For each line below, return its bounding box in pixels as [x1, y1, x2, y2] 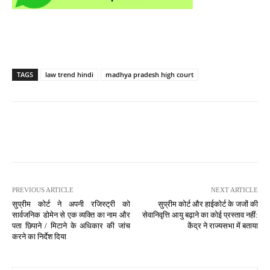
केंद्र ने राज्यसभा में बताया [187, 221, 258, 230]
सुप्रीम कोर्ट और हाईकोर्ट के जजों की [157, 199, 258, 209]
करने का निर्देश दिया [12, 231, 66, 241]
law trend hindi [45, 69, 93, 79]
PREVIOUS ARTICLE [12, 186, 74, 193]
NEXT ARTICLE [210, 186, 258, 193]
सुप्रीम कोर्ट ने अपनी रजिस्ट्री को [12, 199, 130, 209]
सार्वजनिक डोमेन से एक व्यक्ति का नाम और [12, 210, 130, 219]
